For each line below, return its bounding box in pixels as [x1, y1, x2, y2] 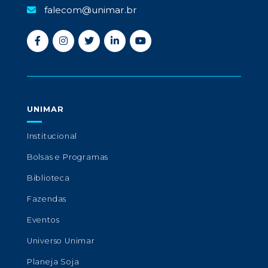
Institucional [26, 132, 78, 141]
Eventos [26, 215, 60, 225]
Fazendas [26, 194, 67, 204]
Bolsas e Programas [26, 153, 109, 162]
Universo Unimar [26, 236, 95, 246]
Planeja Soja [26, 257, 80, 267]
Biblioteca [26, 173, 70, 183]
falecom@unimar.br [41, 4, 137, 16]
